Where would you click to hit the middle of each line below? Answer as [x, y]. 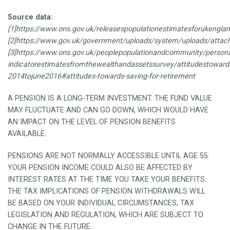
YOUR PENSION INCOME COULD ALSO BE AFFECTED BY [100, 167]
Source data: [30, 17]
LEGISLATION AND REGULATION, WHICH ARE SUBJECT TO [106, 215]
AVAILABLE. [27, 133]
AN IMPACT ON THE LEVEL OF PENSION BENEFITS [92, 122]
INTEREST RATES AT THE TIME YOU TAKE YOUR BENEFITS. [107, 179]
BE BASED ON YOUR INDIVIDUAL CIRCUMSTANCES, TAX [101, 203]
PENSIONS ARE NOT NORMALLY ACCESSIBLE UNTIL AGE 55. [109, 156]
